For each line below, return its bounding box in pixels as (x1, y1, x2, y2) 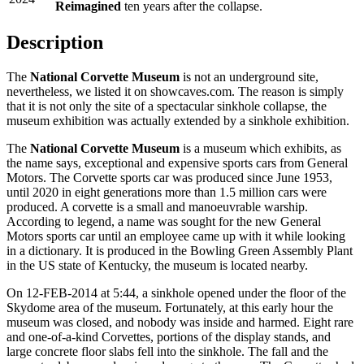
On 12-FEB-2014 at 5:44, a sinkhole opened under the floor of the (6, 286, 346, 301)
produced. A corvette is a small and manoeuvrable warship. (6, 200, 308, 214)
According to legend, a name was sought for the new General (6, 214, 321, 229)
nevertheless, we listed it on (6, 84, 150, 99)
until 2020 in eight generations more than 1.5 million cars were (6, 185, 327, 200)
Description (6, 32, 103, 54)
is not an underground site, (180, 70, 318, 84)
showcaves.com (150, 84, 232, 99)
